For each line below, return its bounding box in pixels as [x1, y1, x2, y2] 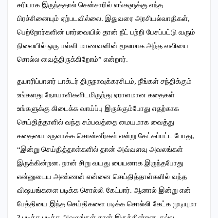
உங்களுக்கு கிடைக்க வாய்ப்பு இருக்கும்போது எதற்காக [17, 105, 179, 113]
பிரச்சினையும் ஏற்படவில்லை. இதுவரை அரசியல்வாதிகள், [17, 15, 190, 23]
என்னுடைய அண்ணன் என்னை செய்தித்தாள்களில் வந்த [17, 173, 187, 181]
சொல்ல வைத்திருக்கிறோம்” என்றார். [17, 55, 128, 64]
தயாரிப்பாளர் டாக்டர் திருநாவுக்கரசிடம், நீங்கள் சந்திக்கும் [17, 77, 192, 86]
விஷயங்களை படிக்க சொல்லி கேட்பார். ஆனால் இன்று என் [17, 186, 191, 195]
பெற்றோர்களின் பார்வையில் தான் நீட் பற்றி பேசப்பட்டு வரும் [17, 28, 195, 36]
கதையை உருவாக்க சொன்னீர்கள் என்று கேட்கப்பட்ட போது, [17, 132, 194, 140]
